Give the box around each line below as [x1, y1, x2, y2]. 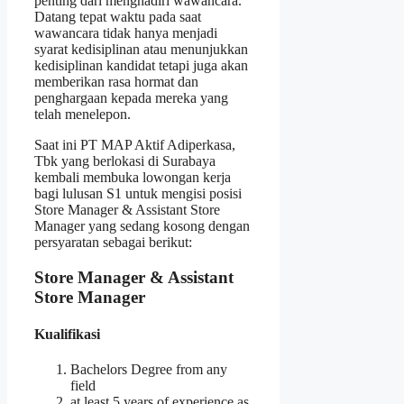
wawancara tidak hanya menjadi [34, 24, 217, 41]
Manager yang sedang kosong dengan [34, 217, 250, 234]
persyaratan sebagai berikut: [34, 234, 192, 250]
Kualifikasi [34, 326, 100, 342]
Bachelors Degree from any [70, 362, 227, 378]
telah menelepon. [34, 106, 131, 122]
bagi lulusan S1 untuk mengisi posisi [34, 185, 242, 201]
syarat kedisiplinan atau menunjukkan [34, 41, 248, 57]
